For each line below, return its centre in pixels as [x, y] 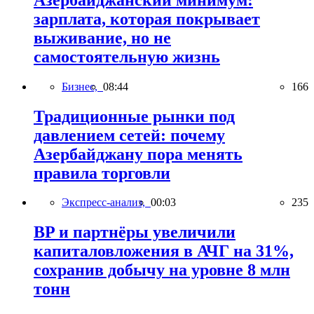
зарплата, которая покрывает [147, 19]
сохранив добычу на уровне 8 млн [162, 270]
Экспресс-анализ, [106, 203]
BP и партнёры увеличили [135, 232]
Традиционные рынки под [134, 116]
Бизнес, [82, 86]
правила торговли [102, 173]
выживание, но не [102, 37]
